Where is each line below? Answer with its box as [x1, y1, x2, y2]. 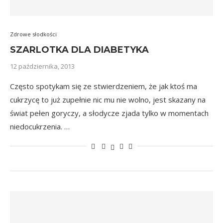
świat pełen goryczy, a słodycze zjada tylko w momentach [10, 108, 209, 118]
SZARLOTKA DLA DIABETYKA [10, 44, 149, 55]
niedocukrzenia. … [10, 121, 70, 131]
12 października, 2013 [10, 62, 75, 71]
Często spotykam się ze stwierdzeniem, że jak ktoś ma [10, 81, 197, 91]
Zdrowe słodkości [10, 30, 57, 38]
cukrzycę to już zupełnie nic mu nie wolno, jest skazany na [10, 95, 206, 105]
